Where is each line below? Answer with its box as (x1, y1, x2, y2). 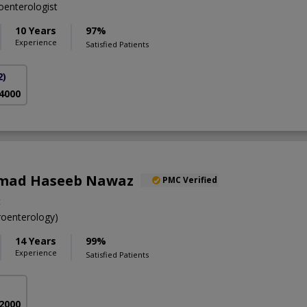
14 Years (15, 234, 56, 247)
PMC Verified (162, 173, 217, 186)
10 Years (15, 23, 56, 37)
